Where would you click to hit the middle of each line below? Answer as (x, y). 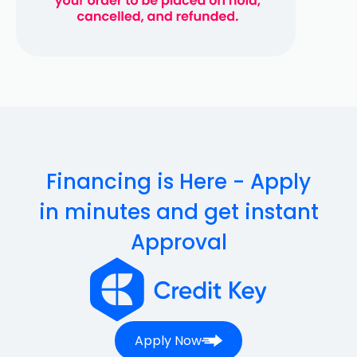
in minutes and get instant (178, 212)
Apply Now (168, 340)
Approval (178, 243)
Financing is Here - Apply (178, 182)
